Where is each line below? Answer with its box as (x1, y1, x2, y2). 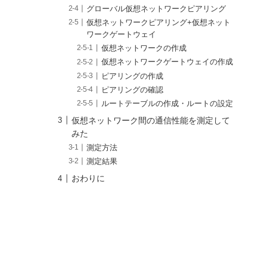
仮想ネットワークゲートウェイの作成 (101, 58, 234, 67)
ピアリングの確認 (101, 85, 164, 94)
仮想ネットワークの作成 (101, 44, 187, 53)
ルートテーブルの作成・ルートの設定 (101, 99, 234, 108)
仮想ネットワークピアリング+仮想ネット (86, 18, 231, 27)
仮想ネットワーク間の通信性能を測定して (72, 115, 230, 125)
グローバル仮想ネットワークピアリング (86, 4, 226, 13)
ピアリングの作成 (101, 72, 164, 80)
